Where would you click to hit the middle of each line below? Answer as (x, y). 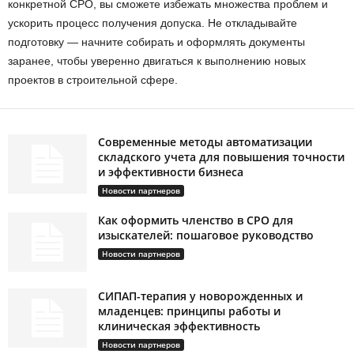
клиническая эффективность (179, 326)
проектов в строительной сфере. (93, 80)
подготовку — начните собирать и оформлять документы (156, 42)
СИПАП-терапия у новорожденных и (200, 296)
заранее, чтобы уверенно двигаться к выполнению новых (157, 61)
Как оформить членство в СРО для (196, 220)
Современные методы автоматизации (205, 142)
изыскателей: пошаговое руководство (206, 235)
